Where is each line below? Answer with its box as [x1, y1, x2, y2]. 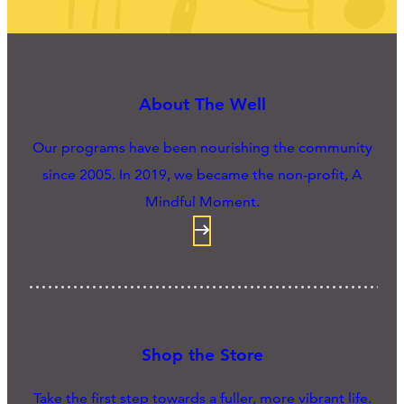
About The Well [138, 94, 266, 115]
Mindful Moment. [144, 193, 260, 211]
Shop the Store [141, 344, 263, 366]
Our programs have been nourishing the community [32, 139, 372, 157]
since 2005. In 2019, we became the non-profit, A [42, 166, 362, 184]
